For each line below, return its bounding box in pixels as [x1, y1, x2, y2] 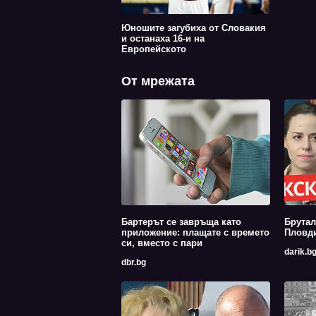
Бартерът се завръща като [121, 217, 241, 228]
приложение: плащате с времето [121, 227, 269, 238]
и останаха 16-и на [121, 33, 205, 44]
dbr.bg [121, 257, 146, 268]
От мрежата [121, 74, 195, 89]
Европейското [121, 44, 186, 55]
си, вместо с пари [121, 238, 202, 249]
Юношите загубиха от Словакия [121, 23, 266, 34]
